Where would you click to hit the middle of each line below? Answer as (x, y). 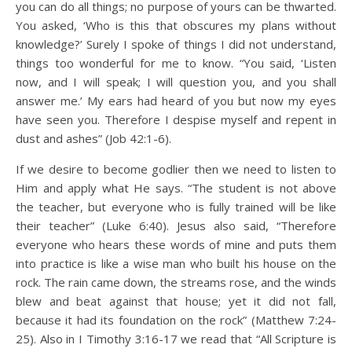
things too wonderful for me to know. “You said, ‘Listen (176, 63)
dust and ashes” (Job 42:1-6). (93, 138)
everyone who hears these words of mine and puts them (176, 244)
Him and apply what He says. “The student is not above (176, 188)
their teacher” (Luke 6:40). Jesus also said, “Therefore (176, 225)
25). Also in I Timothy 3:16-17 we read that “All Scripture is (176, 339)
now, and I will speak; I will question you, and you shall (176, 82)
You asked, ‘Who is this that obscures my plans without (176, 25)
